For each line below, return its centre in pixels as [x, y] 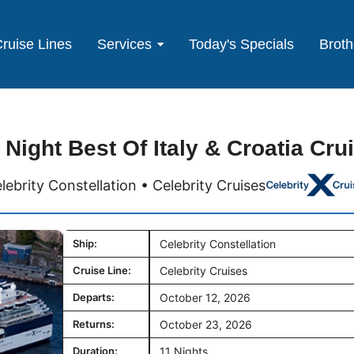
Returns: [94, 324]
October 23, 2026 [206, 324]
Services [125, 44]
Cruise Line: [102, 270]
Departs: [94, 297]
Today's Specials [242, 44]
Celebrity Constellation [218, 244]
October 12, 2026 [205, 298]
